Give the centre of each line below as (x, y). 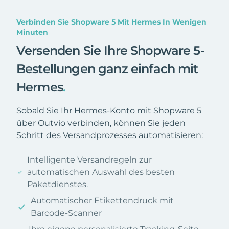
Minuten (32, 32)
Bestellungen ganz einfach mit (107, 68)
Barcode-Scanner (66, 213)
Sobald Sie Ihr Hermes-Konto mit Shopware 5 (109, 110)
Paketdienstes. (58, 184)
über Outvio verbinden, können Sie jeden (101, 123)
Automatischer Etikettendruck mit (102, 200)
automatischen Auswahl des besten (101, 172)
